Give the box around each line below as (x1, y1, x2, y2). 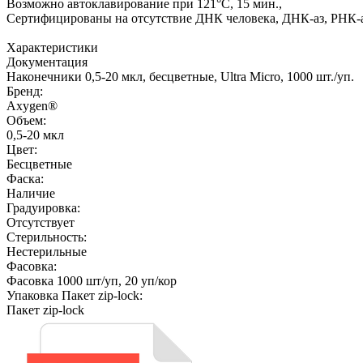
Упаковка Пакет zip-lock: (6, 288, 143, 302)
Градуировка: (6, 200, 80, 215)
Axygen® (6, 98, 64, 113)
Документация (6, 54, 88, 69)
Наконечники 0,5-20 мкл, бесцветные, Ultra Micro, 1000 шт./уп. (6, 69, 354, 83)
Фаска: (6, 171, 44, 186)
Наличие (6, 186, 55, 200)
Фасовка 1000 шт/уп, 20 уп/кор (6, 273, 177, 288)
